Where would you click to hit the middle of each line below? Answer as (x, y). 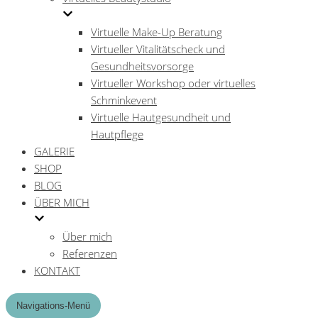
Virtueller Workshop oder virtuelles (173, 83)
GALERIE (54, 151)
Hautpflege (117, 134)
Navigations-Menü (53, 305)
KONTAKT (57, 270)
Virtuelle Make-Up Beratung (157, 32)
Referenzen (90, 253)
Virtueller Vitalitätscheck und (158, 49)
